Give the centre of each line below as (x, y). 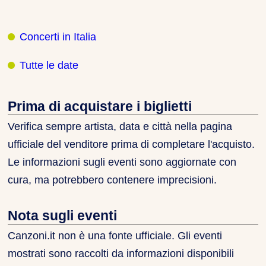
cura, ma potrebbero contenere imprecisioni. (113, 180)
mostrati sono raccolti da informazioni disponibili (121, 254)
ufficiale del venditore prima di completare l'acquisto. (132, 145)
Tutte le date (49, 65)
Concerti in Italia (58, 37)
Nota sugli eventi (63, 215)
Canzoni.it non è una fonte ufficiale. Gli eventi (115, 236)
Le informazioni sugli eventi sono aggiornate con (122, 162)
